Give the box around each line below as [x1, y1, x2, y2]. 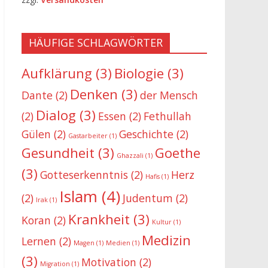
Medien [106, 238, 130, 247]
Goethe [155, 143, 200, 162]
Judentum [123, 190, 173, 205]
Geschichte [119, 126, 173, 141]
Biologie [114, 63, 164, 83]
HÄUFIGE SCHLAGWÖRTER [29, 35, 163, 50]
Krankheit [68, 209, 130, 229]
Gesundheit [22, 143, 95, 162]
